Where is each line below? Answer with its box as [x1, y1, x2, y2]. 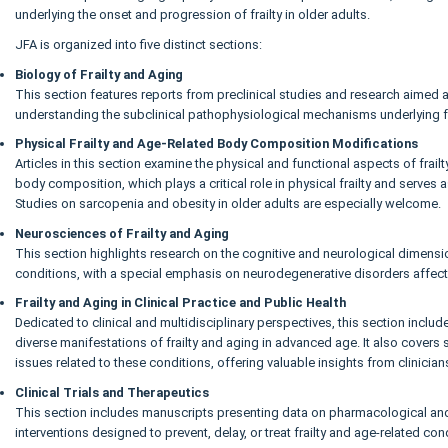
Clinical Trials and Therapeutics [15, 385, 209, 400]
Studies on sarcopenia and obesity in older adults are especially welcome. [15, 196, 441, 212]
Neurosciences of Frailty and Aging [15, 225, 229, 241]
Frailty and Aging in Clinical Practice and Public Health [15, 295, 346, 311]
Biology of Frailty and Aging [15, 66, 183, 82]
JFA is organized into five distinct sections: [15, 37, 262, 53]
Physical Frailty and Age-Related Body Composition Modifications [15, 136, 418, 152]
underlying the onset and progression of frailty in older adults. [15, 7, 370, 23]
